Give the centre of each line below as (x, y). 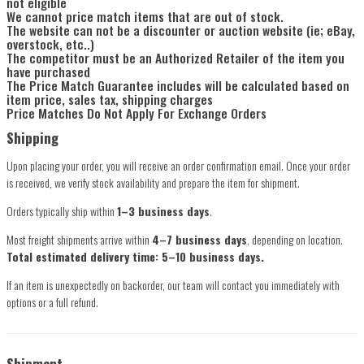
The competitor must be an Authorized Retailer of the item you (175, 58)
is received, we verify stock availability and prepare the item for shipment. (153, 183)
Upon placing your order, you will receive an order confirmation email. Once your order (178, 166)
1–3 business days (163, 211)
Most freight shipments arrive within (79, 240)
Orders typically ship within (62, 211)
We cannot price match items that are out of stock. (145, 16)
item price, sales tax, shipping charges (110, 99)
